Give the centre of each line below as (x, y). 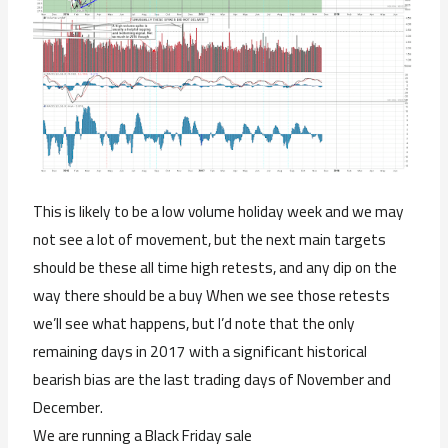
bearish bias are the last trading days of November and (212, 380)
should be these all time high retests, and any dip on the (215, 268)
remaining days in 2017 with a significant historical (200, 352)
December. (68, 408)
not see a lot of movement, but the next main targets (210, 240)
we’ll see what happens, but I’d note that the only (194, 324)
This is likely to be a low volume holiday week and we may (219, 212)
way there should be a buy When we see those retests (212, 296)
